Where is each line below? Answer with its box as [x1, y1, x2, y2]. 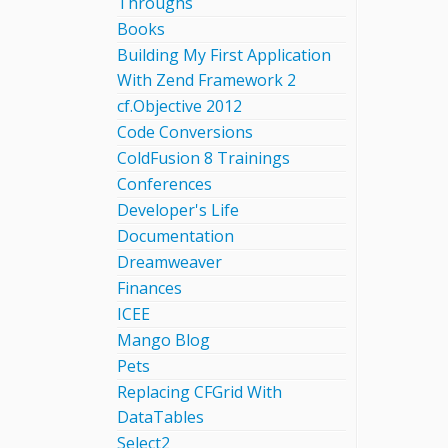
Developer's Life [117, 199, 239, 221]
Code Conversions [117, 121, 253, 143]
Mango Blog [117, 329, 210, 351]
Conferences [117, 173, 212, 195]
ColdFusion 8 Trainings [117, 147, 290, 169]
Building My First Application [117, 44, 331, 66]
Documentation [117, 225, 234, 247]
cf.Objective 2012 [117, 95, 242, 117]
